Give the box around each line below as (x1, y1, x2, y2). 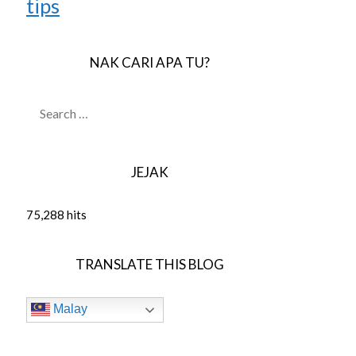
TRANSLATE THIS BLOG (75, 255, 225, 273)
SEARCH (25, 96, 72, 111)
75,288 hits (25, 207, 87, 222)
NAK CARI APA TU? (90, 53, 211, 71)
